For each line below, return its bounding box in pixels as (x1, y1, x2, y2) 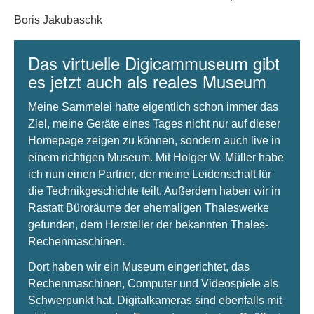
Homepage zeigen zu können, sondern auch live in (28, 135, 280, 146)
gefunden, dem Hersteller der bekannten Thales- (28, 219, 268, 231)
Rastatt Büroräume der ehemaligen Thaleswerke (28, 202, 269, 214)
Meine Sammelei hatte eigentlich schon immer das (28, 101, 278, 113)
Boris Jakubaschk (14, 14, 102, 26)
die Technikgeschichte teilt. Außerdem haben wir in (28, 185, 280, 197)
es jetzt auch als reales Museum (28, 69, 266, 93)
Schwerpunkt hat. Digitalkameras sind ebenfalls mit (28, 294, 282, 306)
